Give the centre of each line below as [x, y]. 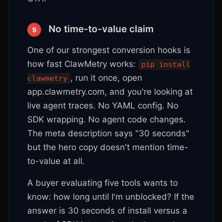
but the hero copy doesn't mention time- [108, 147]
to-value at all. [56, 161]
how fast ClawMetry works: [83, 64]
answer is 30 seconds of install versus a [107, 211]
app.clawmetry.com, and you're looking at [110, 92]
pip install [166, 64]
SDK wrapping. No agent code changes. [107, 119]
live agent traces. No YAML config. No [103, 106]
